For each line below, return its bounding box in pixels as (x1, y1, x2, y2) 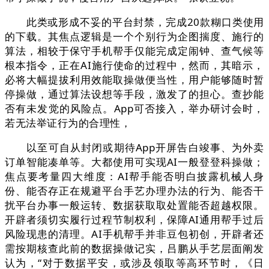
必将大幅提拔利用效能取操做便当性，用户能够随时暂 (5, 73, 264, 87)
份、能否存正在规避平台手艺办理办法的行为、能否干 (5, 184, 264, 198)
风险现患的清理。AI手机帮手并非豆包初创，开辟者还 (5, 227, 264, 241)
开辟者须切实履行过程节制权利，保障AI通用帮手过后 (5, 213, 264, 227)
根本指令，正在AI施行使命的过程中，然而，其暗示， (5, 58, 264, 73)
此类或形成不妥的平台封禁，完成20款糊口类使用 (5, 15, 264, 29)
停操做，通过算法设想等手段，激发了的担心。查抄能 (5, 87, 264, 101)
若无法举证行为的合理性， (5, 116, 131, 130)
